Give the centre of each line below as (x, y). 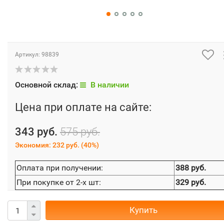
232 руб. (66, 145)
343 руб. (36, 132)
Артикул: (28, 54)
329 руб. (191, 182)
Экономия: (34, 145)
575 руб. (80, 132)
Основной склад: (47, 85)
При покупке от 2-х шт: (59, 182)
